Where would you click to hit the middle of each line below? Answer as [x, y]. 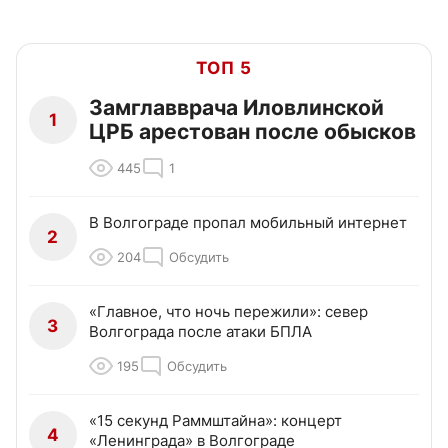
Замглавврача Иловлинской [236, 108]
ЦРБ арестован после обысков [252, 132]
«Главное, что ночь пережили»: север [228, 312]
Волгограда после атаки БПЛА [200, 332]
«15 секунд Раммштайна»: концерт [215, 421]
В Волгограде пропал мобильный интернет [248, 223]
